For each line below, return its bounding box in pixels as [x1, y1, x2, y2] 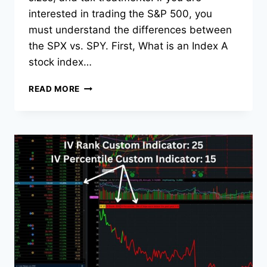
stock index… [29, 56, 92, 69]
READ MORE [29, 84, 80, 94]
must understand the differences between [29, 24, 232, 36]
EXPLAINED [79, 144, 129, 154]
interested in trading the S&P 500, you [29, 8, 212, 20]
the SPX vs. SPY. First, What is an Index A [29, 40, 228, 52]
